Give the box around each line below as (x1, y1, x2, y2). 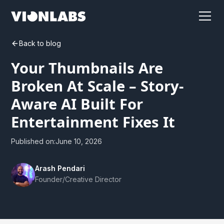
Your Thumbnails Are (11, 58, 163, 78)
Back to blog (19, 39, 61, 47)
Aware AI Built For (11, 94, 143, 114)
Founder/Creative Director (35, 175, 122, 183)
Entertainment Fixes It (11, 112, 175, 132)
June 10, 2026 (55, 137, 102, 145)
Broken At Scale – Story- (11, 76, 184, 96)
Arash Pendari (35, 164, 85, 172)
